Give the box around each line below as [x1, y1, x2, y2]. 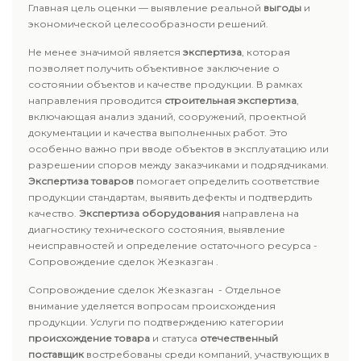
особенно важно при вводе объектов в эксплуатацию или [28, 143, 329, 155]
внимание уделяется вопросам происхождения [28, 300, 276, 312]
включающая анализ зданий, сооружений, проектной [28, 110, 306, 122]
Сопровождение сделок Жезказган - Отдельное [28, 284, 281, 296]
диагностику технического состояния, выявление [28, 223, 285, 235]
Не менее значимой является [28, 46, 183, 58]
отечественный [200, 332, 278, 344]
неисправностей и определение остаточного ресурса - [28, 239, 317, 251]
